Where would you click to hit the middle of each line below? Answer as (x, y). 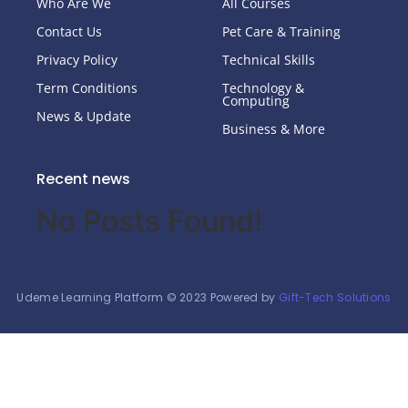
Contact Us (69, 32)
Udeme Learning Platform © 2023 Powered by (148, 298)
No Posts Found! (149, 221)
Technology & (263, 88)
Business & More (274, 129)
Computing (256, 101)
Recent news (83, 179)
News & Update (84, 117)
